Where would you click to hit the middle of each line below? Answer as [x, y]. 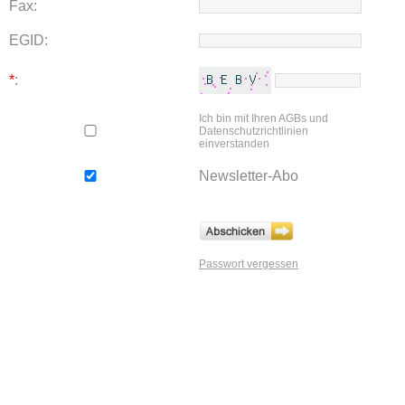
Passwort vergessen [249, 264]
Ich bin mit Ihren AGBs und [264, 118]
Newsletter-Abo [249, 176]
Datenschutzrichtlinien [254, 131]
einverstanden [234, 144]
